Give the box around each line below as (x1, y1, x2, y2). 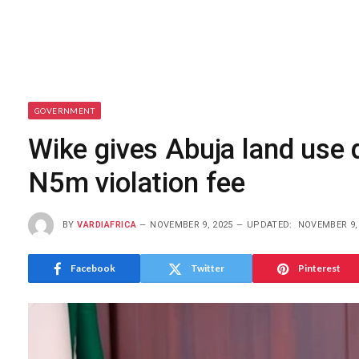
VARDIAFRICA (77, 219, 137, 230)
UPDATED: (247, 219, 292, 230)
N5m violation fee (28, 167, 246, 200)
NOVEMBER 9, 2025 (150, 219, 233, 230)
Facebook (70, 262, 115, 274)
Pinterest (297, 262, 341, 274)
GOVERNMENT (34, 106, 95, 115)
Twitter (191, 262, 224, 274)
